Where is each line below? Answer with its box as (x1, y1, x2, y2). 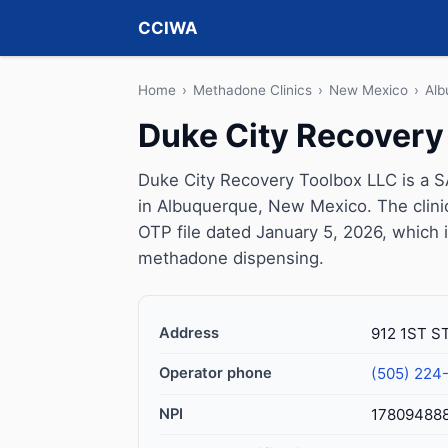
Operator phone (159, 364, 272, 382)
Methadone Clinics (193, 82, 312, 98)
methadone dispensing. (138, 248, 324, 268)
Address (159, 324, 219, 342)
